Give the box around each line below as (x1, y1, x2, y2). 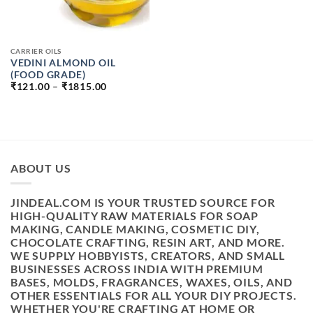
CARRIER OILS (10, 47, 61, 56)
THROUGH (106, 108, 159, 119)
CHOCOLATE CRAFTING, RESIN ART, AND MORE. (10, 235, 285, 249)
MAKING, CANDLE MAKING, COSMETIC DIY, (10, 221, 260, 235)
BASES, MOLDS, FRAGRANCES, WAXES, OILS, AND (10, 275, 293, 289)
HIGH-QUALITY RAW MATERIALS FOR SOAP (10, 208, 259, 222)
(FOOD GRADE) (10, 68, 86, 80)
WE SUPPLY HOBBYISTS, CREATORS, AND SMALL (10, 248, 285, 262)
